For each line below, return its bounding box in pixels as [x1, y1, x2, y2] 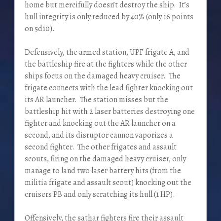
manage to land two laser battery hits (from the [24, 165, 181, 177]
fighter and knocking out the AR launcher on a [24, 118, 176, 129]
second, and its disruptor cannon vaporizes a [24, 130, 173, 141]
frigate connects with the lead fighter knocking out [24, 82, 193, 94]
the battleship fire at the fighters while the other [24, 59, 187, 70]
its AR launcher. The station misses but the [24, 94, 168, 106]
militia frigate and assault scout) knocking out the [24, 177, 191, 188]
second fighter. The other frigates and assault [24, 142, 177, 153]
